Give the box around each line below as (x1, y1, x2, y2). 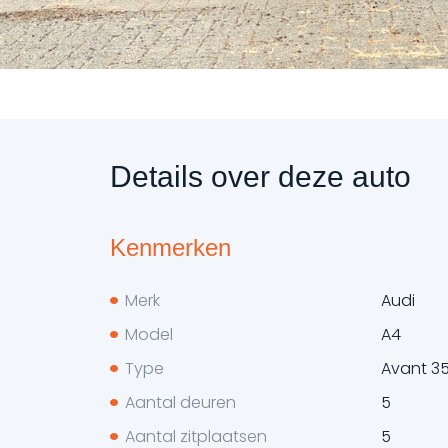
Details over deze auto (109, 160, 411, 194)
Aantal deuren (124, 390, 236, 414)
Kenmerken (109, 233, 231, 261)
